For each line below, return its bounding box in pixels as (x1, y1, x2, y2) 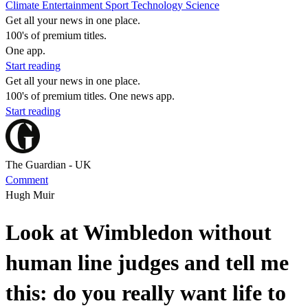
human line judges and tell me (5, 250, 289, 276)
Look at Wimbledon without (5, 220, 272, 245)
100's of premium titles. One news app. (5, 90, 175, 102)
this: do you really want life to (5, 280, 286, 306)
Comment (5, 174, 48, 186)
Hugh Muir (5, 189, 54, 201)
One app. (5, 45, 45, 56)
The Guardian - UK (5, 159, 91, 170)
